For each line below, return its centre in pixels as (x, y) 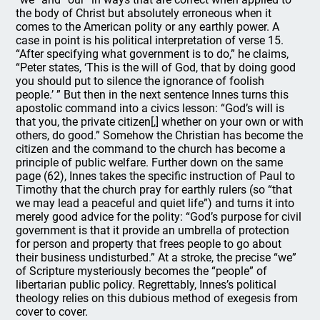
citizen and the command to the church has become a (151, 149)
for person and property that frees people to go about (149, 244)
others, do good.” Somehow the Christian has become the (160, 135)
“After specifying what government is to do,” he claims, (152, 54)
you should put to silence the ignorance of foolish (140, 81)
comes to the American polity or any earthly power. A (148, 27)
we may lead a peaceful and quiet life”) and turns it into (155, 203)
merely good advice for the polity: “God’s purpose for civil (159, 217)
